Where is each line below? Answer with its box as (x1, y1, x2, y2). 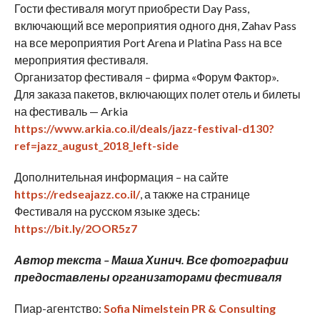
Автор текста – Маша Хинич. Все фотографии (14, 252, 289, 266)
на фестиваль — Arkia (14, 104, 128, 118)
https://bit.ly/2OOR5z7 (14, 221, 137, 235)
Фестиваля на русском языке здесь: (14, 204, 200, 218)
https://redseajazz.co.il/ (14, 186, 140, 201)
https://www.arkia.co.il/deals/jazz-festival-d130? (14, 121, 274, 135)
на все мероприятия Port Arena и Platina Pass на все (14, 35, 282, 49)
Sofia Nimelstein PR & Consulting (103, 301, 276, 315)
